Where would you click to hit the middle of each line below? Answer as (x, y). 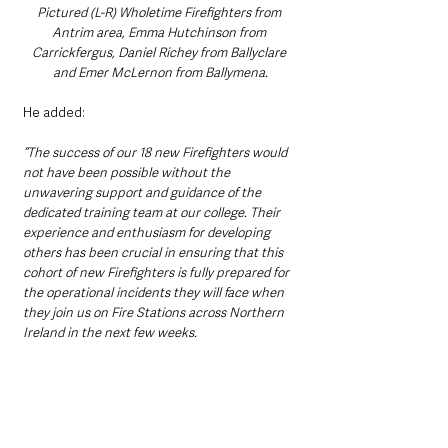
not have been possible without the (128, 173)
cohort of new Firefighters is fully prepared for (157, 273)
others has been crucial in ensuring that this (154, 253)
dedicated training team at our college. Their (153, 213)
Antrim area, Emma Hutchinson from (160, 33)
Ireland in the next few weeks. (110, 333)
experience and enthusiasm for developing (148, 233)
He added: (54, 113)
